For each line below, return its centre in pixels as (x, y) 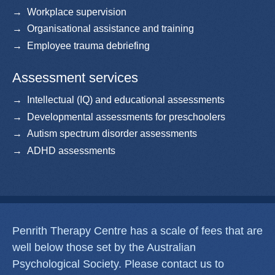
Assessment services (75, 77)
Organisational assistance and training (110, 29)
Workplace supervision (77, 12)
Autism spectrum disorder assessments (112, 134)
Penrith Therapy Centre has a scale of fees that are (137, 231)
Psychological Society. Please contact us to (118, 264)
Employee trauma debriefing (88, 45)
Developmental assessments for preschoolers (126, 117)
